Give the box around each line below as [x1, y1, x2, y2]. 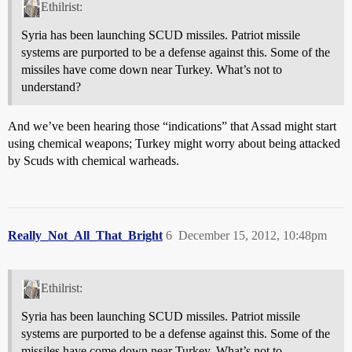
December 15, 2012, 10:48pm [178, 228, 327, 242]
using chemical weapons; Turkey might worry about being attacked [8, 136, 340, 150]
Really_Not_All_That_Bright [8, 228, 163, 242]
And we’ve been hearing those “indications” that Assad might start [8, 119, 336, 133]
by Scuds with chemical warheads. [8, 153, 179, 167]
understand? [21, 79, 81, 93]
